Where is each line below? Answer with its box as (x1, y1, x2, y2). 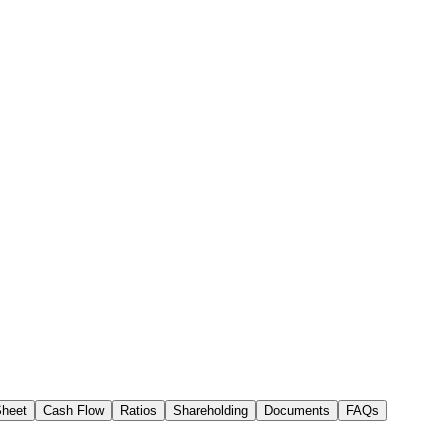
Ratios (120, 402, 157, 418)
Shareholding (173, 402, 248, 418)
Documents (264, 402, 330, 418)
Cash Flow (43, 402, 104, 418)
